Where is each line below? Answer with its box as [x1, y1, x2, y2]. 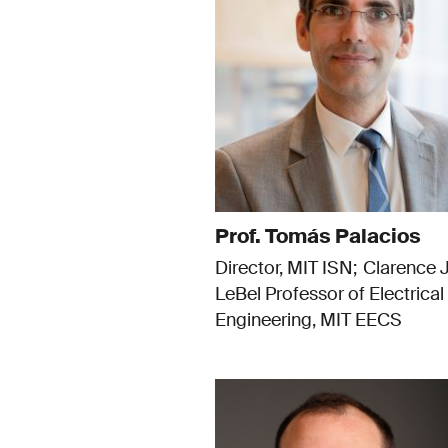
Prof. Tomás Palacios [214, 223, 421, 250]
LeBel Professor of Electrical [214, 282, 444, 307]
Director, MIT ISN [214, 256, 353, 281]
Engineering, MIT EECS [214, 308, 402, 333]
